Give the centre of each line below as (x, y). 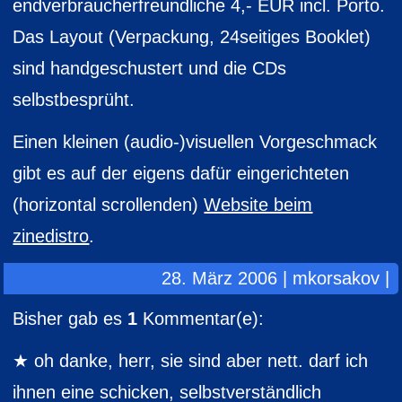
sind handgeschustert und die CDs (150, 68)
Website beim (258, 205)
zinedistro (51, 236)
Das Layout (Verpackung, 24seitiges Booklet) (192, 37)
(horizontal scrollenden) (109, 205)
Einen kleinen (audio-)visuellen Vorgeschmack (195, 142)
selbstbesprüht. (74, 100)
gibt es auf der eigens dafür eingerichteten (181, 173)
